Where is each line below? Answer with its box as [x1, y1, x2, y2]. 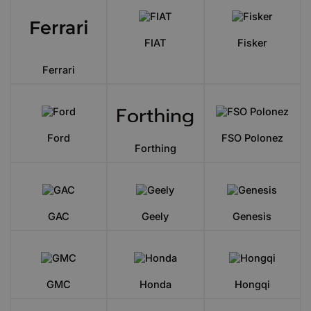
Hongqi [234, 278, 270, 291]
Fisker [237, 37, 267, 50]
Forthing [134, 142, 176, 155]
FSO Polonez [221, 131, 283, 144]
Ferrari [42, 63, 76, 76]
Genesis [233, 210, 272, 223]
